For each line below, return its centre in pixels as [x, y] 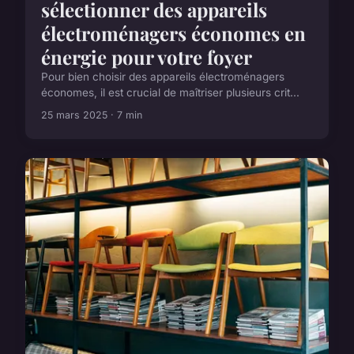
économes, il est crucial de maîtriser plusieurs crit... [170, 92]
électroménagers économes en [173, 33]
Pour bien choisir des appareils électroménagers [163, 76]
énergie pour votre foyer [147, 56]
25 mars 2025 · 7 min [92, 115]
